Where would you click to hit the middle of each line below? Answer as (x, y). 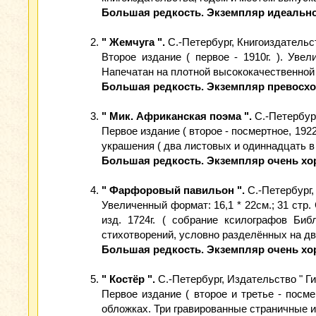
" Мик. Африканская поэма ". (178, 116)
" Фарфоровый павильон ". (173, 190)
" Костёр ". (128, 279)
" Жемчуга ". (133, 42)
